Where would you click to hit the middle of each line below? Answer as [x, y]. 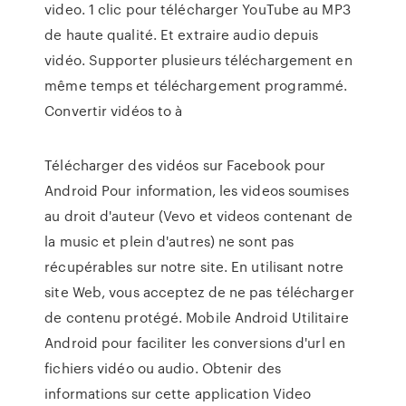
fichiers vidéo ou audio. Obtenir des [163, 368]
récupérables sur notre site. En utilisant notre [194, 266]
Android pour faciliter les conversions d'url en [195, 343]
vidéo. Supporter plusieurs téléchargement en [198, 60]
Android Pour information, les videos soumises [197, 190]
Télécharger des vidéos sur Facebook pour [185, 165]
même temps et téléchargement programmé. [196, 85]
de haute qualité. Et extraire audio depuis [182, 34]
